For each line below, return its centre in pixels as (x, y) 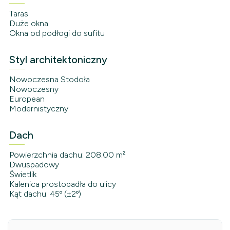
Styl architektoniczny (58, 60)
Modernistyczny (39, 109)
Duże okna (28, 24)
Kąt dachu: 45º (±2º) (45, 194)
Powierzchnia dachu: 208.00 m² (67, 155)
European (27, 99)
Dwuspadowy (34, 165)
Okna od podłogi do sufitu (57, 33)
